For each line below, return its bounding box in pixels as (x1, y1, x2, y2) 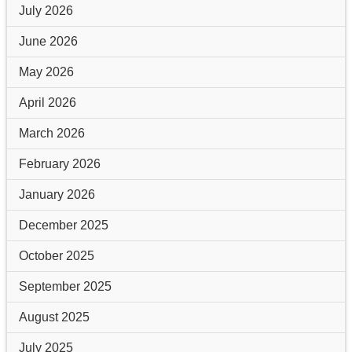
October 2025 (18, 248, 94, 262)
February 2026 (18, 156, 101, 170)
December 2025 (18, 218, 108, 232)
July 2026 (18, 3, 73, 17)
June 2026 (18, 34, 78, 48)
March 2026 (18, 126, 85, 140)
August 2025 (18, 310, 90, 324)
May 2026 (18, 64, 74, 79)
